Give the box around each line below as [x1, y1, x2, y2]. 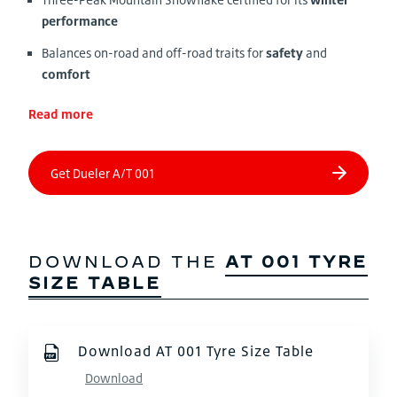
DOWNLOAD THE [28, 253, 225, 271]
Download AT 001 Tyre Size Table [78, 342, 314, 360]
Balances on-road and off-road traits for [42, 45, 266, 60]
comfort [42, 66, 90, 82]
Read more [28, 106, 93, 121]
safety [266, 45, 303, 60]
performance [42, 13, 118, 28]
